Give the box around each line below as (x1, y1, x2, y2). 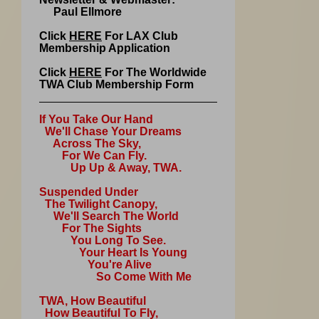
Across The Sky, (39, 137, 141, 150)
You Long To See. (39, 234, 166, 246)
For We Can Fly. (39, 149, 147, 162)
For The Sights (39, 221, 142, 234)
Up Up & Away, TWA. (39, 161, 182, 174)
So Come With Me (39, 270, 192, 283)
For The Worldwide (102, 66, 206, 78)
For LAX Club (102, 29, 178, 42)
